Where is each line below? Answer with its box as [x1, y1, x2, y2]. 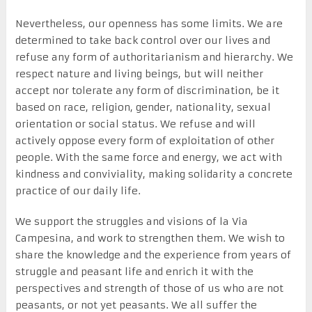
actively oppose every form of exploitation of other [15, 134, 274, 147]
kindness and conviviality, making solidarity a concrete [15, 167, 292, 180]
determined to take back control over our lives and [15, 33, 270, 47]
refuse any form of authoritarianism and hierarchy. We [15, 50, 293, 63]
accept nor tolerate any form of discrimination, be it [15, 84, 279, 97]
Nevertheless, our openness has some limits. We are [15, 17, 283, 30]
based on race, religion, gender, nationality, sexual [15, 100, 271, 114]
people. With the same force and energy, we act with [15, 150, 282, 164]
